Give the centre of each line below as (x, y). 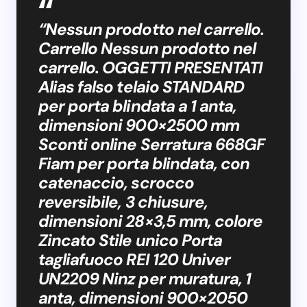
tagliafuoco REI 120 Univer (135, 259)
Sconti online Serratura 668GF (152, 144)
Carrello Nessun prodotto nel (147, 48)
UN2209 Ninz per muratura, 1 (145, 278)
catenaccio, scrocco (116, 182)
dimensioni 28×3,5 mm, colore (151, 221)
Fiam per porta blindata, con (144, 163)
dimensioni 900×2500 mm (139, 125)
